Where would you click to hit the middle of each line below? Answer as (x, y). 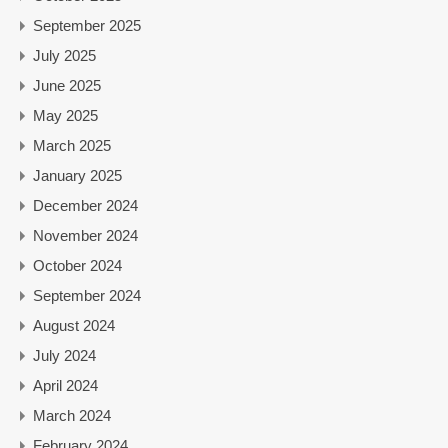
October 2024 (77, 265)
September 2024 (87, 295)
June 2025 (67, 85)
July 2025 (64, 55)
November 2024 (85, 235)
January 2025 (77, 175)
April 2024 (65, 385)
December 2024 (85, 205)
